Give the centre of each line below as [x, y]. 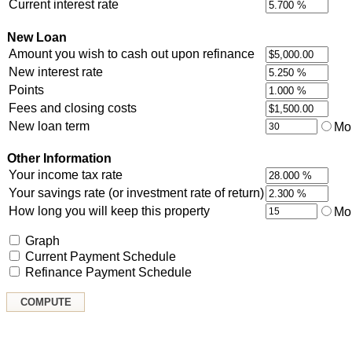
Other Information [59, 158]
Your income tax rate [66, 174]
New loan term [49, 126]
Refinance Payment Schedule [108, 272]
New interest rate [56, 71]
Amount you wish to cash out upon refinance [132, 53]
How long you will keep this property [109, 211]
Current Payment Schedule [101, 256]
